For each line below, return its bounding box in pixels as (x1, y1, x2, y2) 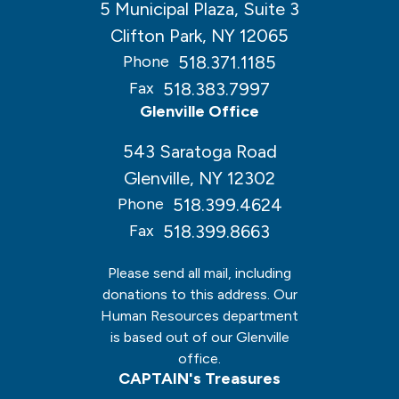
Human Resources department (101, 306, 298, 324)
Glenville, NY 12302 (124, 167, 275, 189)
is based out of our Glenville (110, 328, 289, 346)
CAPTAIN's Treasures (118, 368, 281, 388)
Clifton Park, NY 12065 (110, 24, 289, 46)
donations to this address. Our (102, 285, 297, 303)
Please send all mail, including (108, 264, 291, 281)
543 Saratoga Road (122, 140, 277, 162)
